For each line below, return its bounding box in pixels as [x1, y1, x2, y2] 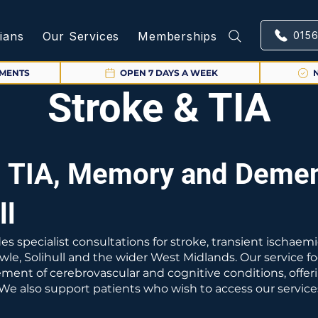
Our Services [42, 29, 120, 43]
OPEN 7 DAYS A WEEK [119, 67, 218, 78]
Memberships [138, 29, 217, 43]
